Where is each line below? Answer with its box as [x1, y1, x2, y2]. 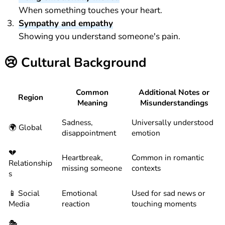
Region [18, 91, 43, 102]
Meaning [77, 97, 107, 108]
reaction [62, 198, 90, 209]
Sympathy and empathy [19, 17, 114, 29]
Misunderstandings [140, 97, 208, 108]
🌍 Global [9, 122, 43, 133]
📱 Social [9, 187, 40, 198]
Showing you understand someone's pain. [19, 30, 181, 42]
